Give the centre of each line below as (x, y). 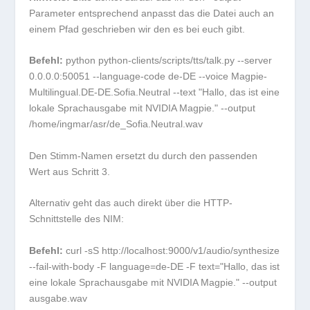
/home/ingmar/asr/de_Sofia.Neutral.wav (116, 124)
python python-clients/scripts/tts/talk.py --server (169, 61)
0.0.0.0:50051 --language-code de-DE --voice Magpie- (148, 76)
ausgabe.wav (58, 298)
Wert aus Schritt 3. (70, 171)
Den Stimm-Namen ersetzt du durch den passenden (144, 155)
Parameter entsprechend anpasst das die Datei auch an (152, 13)
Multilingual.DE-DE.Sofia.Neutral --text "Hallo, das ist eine (155, 92)
